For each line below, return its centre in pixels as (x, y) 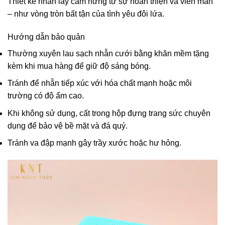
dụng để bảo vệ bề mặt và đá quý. (68, 126)
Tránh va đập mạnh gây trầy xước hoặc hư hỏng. (94, 143)
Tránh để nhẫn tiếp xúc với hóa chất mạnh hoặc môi (100, 83)
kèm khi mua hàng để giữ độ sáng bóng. (79, 66)
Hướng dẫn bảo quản (46, 37)
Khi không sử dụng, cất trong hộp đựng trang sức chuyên (109, 113)
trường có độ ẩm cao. (46, 96)
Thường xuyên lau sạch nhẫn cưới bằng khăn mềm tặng (108, 53)
